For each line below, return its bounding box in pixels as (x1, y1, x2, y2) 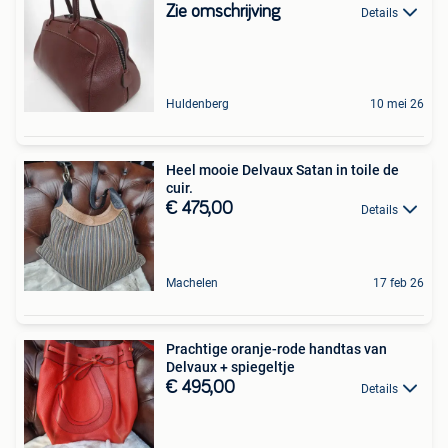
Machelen (166, 275, 218, 290)
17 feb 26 (373, 275, 424, 290)
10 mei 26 (370, 96, 424, 111)
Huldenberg (166, 96, 229, 111)
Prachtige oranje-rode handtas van (166, 340, 387, 357)
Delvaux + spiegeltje (166, 358, 295, 375)
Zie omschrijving (166, 2, 280, 21)
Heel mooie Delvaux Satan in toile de (166, 161, 399, 178)
